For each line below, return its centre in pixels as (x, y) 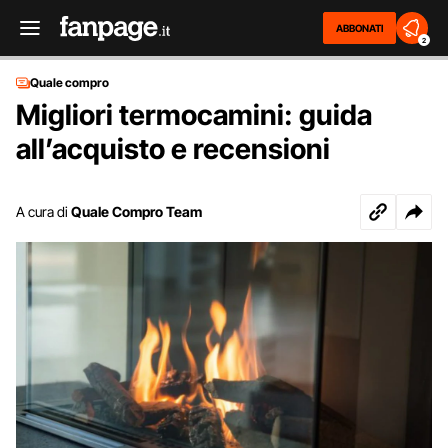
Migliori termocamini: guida (194, 115)
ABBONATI (359, 28)
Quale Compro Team (136, 211)
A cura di (42, 211)
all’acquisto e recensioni (173, 149)
